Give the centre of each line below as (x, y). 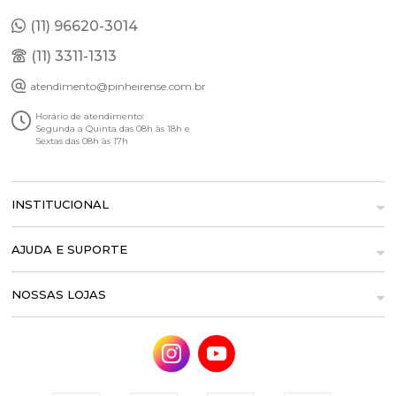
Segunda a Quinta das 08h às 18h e (113, 129)
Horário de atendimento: (90, 116)
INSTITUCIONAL (61, 204)
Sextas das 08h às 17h (82, 141)
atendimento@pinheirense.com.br (118, 86)
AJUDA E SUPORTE (70, 249)
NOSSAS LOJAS (59, 294)
